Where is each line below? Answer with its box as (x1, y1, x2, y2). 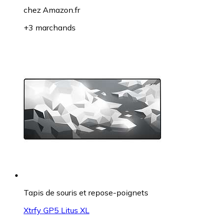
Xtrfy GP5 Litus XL (24, 205, 89, 215)
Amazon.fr (43, 4, 80, 15)
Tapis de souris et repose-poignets (24, 187, 148, 197)
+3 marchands (24, 22, 76, 32)
